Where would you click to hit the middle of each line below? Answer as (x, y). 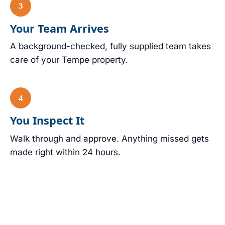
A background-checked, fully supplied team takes (110, 46)
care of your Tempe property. (69, 60)
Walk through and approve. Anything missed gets (109, 139)
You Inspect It (47, 121)
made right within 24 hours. (65, 152)
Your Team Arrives (60, 28)
